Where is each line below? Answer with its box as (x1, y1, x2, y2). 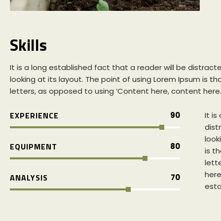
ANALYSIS (10, 172, 48, 184)
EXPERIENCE (10, 110, 59, 122)
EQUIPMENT (10, 141, 57, 153)
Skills (10, 33, 47, 57)
